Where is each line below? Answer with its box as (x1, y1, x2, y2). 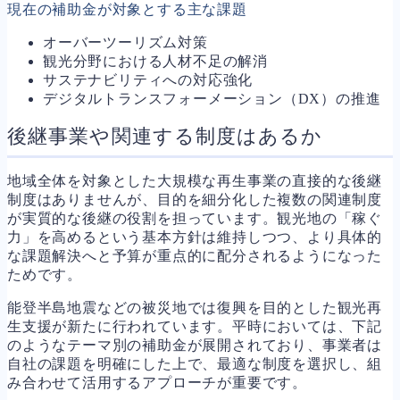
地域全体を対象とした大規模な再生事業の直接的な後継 (7, 172, 382, 188)
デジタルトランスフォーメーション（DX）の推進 (43, 90, 381, 106)
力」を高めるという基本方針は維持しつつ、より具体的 (7, 229, 382, 245)
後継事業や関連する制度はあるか (7, 124, 323, 147)
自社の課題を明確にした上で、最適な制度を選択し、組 (7, 355, 382, 371)
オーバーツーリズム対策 (43, 34, 208, 50)
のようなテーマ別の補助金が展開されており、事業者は (7, 337, 382, 353)
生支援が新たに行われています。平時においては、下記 (7, 318, 383, 334)
